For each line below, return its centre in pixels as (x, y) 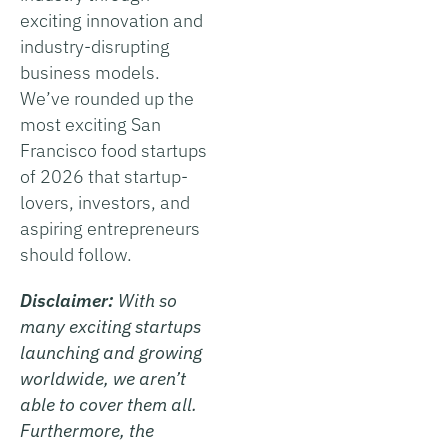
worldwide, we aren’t (103, 378)
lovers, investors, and (105, 202)
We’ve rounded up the (107, 98)
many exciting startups (110, 326)
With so (147, 300)
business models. (90, 72)
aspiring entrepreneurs (110, 228)
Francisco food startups (113, 150)
